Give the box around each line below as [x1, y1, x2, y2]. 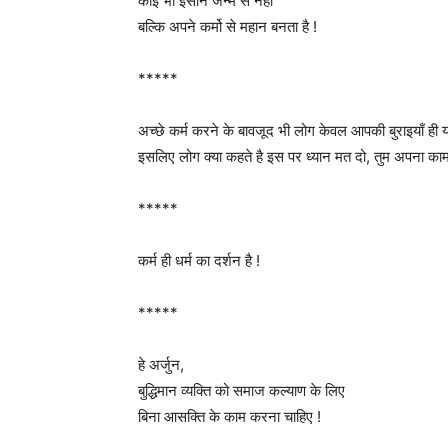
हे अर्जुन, [138, 355, 184, 374]
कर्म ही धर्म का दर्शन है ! [138, 251, 260, 270]
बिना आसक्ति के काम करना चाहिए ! [138, 407, 321, 426]
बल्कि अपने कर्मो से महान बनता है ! [138, 17, 317, 36]
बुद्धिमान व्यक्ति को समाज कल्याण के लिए [138, 381, 345, 400]
